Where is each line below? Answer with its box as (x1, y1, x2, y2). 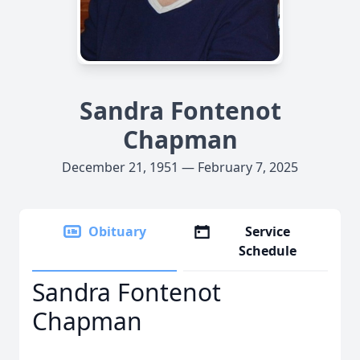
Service (245, 223, 291, 240)
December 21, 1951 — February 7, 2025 (62, 158, 298, 176)
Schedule (239, 242, 297, 260)
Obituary (88, 223, 146, 240)
